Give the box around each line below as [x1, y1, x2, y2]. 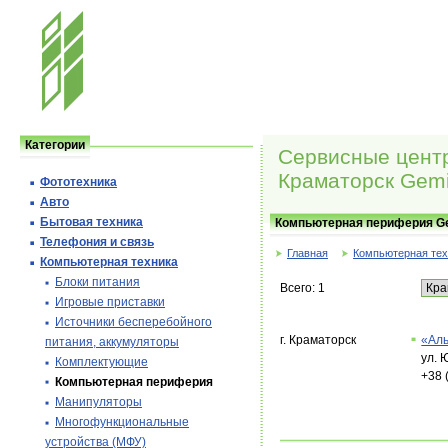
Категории [25, 138, 85, 152]
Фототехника [40, 175, 117, 189]
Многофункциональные [55, 415, 189, 429]
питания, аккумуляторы [45, 335, 179, 349]
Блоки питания [55, 275, 140, 289]
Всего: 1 [280, 281, 325, 295]
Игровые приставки [55, 295, 165, 309]
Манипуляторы [55, 395, 142, 409]
